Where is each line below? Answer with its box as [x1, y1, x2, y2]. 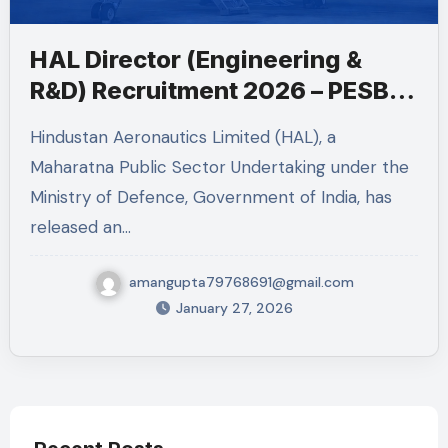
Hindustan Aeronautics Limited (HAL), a [29, 126, 42, 148]
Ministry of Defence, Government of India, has [29, 186, 392, 208]
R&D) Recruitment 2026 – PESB [29, 76, 389, 105]
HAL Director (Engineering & [29, 45, 362, 74]
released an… [29, 216, 131, 238]
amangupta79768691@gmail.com [128, 272, 354, 291]
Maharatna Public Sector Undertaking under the [29, 156, 409, 178]
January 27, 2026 [176, 298, 293, 317]
